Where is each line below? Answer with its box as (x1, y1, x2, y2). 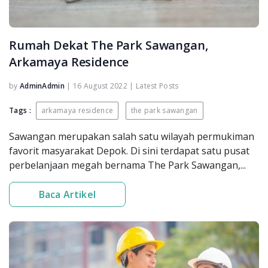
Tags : (9, 105, 31, 115)
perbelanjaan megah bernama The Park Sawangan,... (9, 158, 246, 172)
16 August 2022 (72, 80, 128, 91)
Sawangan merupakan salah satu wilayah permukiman (9, 129, 254, 143)
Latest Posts (135, 80, 179, 91)
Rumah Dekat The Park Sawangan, (9, 36, 208, 53)
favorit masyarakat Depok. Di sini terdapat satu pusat (9, 144, 249, 157)
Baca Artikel (39, 187, 96, 201)
